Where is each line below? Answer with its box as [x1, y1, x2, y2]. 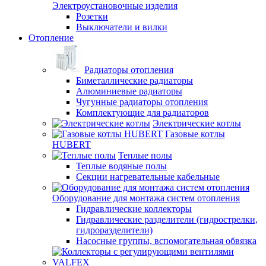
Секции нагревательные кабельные [76, 171, 220, 182]
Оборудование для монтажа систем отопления [52, 192, 240, 203]
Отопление [28, 32, 74, 43]
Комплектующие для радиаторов [76, 107, 209, 118]
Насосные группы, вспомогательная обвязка [76, 235, 256, 246]
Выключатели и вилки [76, 21, 167, 32]
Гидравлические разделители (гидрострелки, [76, 214, 258, 224]
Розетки [76, 11, 108, 21]
